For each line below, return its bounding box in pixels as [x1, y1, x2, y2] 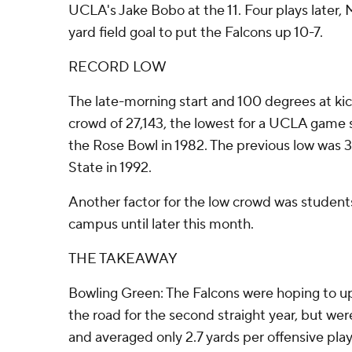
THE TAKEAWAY [68, 250, 178, 268]
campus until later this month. [68, 215, 254, 233]
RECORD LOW [68, 58, 167, 76]
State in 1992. [68, 159, 152, 177]
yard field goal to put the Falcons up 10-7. [68, 24, 323, 42]
